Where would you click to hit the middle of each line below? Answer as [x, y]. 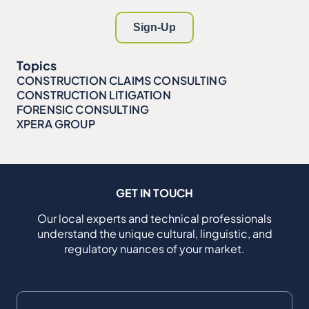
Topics [37, 66]
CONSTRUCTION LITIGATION [94, 95]
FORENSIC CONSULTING [83, 110]
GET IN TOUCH [154, 193]
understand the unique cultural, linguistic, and [154, 234]
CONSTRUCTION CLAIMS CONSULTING [122, 81]
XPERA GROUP [56, 124]
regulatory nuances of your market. [154, 249]
